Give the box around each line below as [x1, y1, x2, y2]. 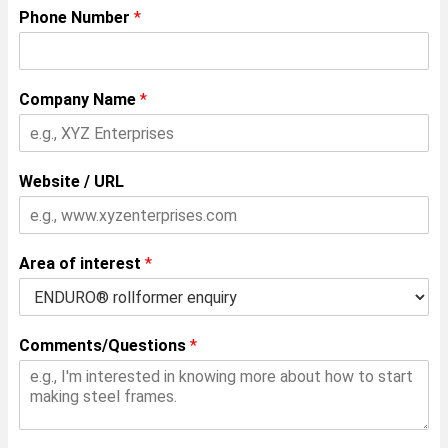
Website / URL [19, 172, 124, 191]
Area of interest [19, 254, 145, 273]
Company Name [19, 90, 140, 109]
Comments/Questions [19, 336, 190, 355]
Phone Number [19, 8, 134, 27]
